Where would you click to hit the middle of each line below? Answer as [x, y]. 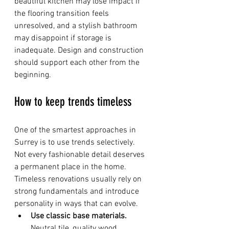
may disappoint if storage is [64, 38]
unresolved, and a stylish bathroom [77, 26]
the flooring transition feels [63, 14]
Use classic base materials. [79, 216]
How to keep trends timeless [73, 102]
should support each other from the [78, 63]
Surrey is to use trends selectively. [75, 143]
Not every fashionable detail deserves [81, 155]
